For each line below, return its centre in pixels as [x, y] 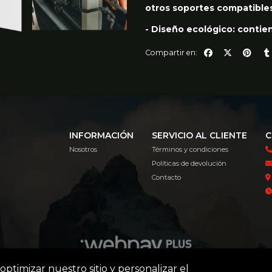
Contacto [167, 178]
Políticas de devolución [189, 164]
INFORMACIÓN [102, 136]
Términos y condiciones [190, 150]
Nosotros [83, 150]
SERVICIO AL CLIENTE [200, 136]
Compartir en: [171, 52]
